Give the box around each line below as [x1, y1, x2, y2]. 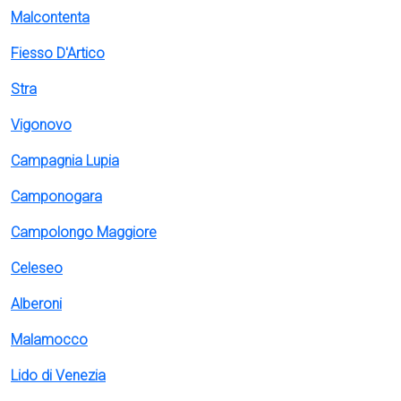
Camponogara [11, 188, 102, 206]
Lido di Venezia [11, 367, 106, 385]
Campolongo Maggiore [11, 224, 157, 242]
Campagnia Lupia [11, 152, 119, 170]
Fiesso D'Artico [11, 45, 105, 63]
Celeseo [11, 260, 63, 277]
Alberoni [11, 295, 62, 313]
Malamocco [11, 331, 88, 349]
